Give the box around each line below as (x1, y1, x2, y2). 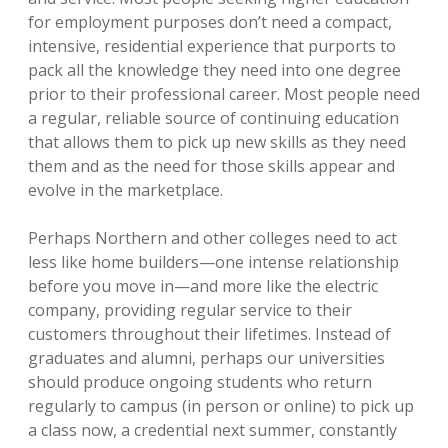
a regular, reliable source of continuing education (28, 107, 399, 129)
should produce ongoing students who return (28, 371, 372, 393)
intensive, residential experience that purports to (28, 35, 396, 57)
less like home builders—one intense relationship (28, 251, 399, 273)
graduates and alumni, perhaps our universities (28, 347, 385, 369)
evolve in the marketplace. (28, 179, 223, 201)
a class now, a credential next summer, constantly (28, 419, 397, 441)
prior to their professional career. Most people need (28, 83, 420, 105)
